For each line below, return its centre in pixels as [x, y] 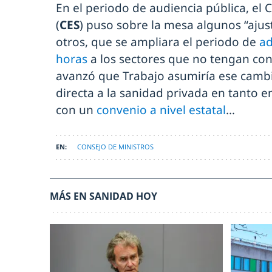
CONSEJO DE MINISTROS [115, 146]
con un [76, 110]
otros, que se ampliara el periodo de [158, 42]
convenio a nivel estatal [161, 110]
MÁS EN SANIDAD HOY [104, 196]
